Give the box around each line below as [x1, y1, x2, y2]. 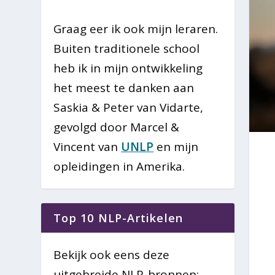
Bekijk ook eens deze [53, 246, 170, 263]
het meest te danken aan [53, 79, 195, 96]
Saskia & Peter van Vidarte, [53, 99, 204, 115]
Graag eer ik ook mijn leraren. [53, 20, 219, 37]
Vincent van [53, 138, 122, 155]
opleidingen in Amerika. [53, 158, 185, 174]
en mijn [153, 138, 199, 155]
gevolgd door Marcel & [53, 118, 180, 135]
